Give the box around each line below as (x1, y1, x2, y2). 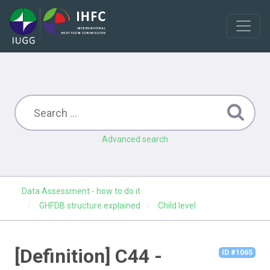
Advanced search (102, 134, 168, 144)
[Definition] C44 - (14, 245, 162, 268)
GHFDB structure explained (39, 201, 140, 210)
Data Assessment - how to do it (22, 186, 140, 196)
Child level (158, 201, 196, 210)
